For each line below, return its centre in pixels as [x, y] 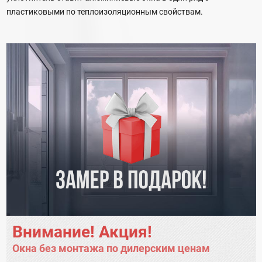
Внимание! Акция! [82, 232]
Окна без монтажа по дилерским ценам [111, 248]
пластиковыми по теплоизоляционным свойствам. [104, 12]
